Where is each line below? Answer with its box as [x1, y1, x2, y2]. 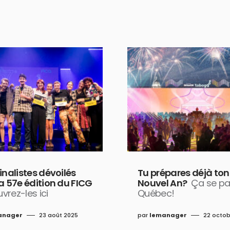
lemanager [149, 211, 187, 220]
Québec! [138, 187, 175, 200]
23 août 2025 [39, 211, 78, 220]
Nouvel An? [138, 177, 187, 190]
